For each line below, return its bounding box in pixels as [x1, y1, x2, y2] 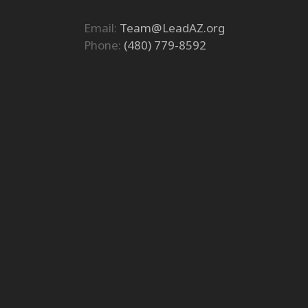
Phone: [84, 36, 124, 53]
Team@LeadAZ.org [120, 19, 225, 36]
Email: [84, 19, 120, 36]
